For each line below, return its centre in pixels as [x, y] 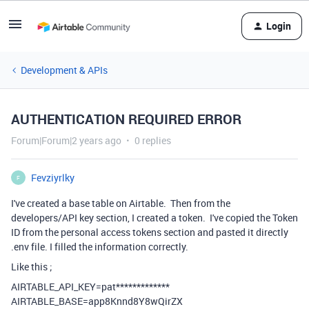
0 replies [153, 140]
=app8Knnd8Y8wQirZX [133, 301]
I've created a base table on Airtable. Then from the [121, 203]
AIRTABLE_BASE [47, 301]
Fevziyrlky [53, 178]
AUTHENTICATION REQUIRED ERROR [126, 119]
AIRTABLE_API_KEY [53, 287]
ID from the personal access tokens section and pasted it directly [150, 232]
